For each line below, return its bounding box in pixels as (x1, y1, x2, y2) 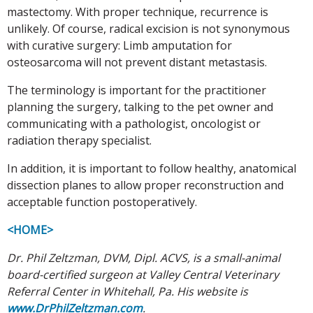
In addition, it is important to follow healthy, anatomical (7, 161, 296, 176)
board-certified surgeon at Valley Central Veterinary (7, 267, 279, 282)
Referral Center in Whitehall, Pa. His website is (7, 284, 248, 299)
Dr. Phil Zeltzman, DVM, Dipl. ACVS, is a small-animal (7, 250, 280, 265)
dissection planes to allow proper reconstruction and (7, 177, 284, 193)
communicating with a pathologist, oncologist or (7, 116, 261, 131)
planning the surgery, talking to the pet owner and (7, 99, 273, 115)
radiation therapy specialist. (7, 133, 152, 148)
